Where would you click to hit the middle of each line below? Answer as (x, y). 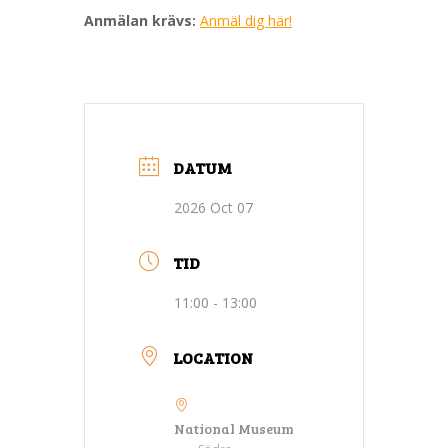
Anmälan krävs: (140, 20)
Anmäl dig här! (246, 20)
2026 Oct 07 (213, 207)
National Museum (234, 428)
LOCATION (213, 357)
